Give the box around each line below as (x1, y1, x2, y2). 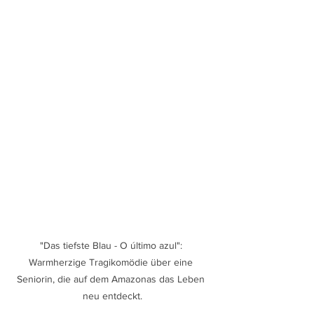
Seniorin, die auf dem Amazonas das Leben (17, 273, 207, 285)
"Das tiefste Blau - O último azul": (39, 239, 185, 251)
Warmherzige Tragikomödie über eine (29, 256, 196, 268)
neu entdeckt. (82, 289, 142, 301)
